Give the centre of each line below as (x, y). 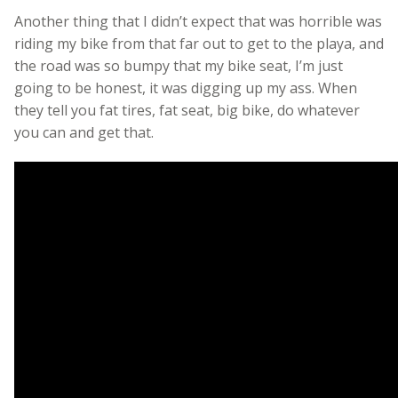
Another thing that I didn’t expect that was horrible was (198, 21)
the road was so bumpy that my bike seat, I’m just (179, 65)
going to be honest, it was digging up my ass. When (186, 88)
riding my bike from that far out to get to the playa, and (199, 43)
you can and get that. (84, 132)
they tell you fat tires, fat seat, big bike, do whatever (187, 110)
